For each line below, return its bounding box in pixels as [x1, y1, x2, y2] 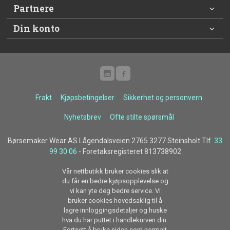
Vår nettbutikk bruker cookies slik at [62, 167, 168, 175]
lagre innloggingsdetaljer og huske [63, 206, 167, 214]
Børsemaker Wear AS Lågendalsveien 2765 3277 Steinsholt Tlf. [8, 137, 214, 145]
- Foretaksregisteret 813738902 [76, 147, 181, 156]
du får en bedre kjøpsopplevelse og [62, 177, 168, 185]
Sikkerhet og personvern [123, 93, 203, 102]
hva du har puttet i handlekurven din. [62, 216, 168, 224]
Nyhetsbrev [64, 112, 101, 121]
